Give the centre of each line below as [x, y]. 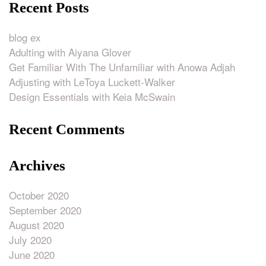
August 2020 [37, 224]
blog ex [25, 37]
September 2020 [45, 210]
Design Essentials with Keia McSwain [92, 96]
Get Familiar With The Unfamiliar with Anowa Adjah [122, 66]
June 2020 [32, 254]
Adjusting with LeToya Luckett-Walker [92, 81]
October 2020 [39, 195]
